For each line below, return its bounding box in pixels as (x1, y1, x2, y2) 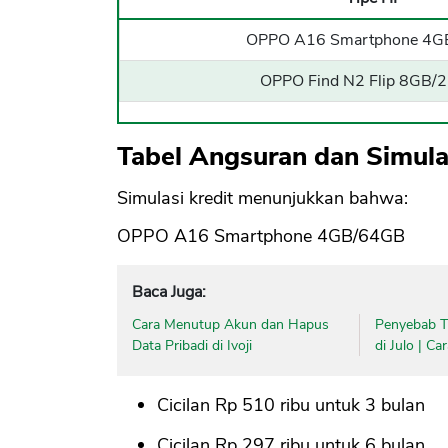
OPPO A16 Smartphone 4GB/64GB (117, 223, 405, 248)
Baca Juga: (132, 280, 206, 303)
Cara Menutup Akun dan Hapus (132, 314, 329, 334)
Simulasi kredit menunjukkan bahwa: (117, 185, 408, 210)
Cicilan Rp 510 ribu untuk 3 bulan (157, 392, 425, 417)
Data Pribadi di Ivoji (132, 335, 252, 355)
